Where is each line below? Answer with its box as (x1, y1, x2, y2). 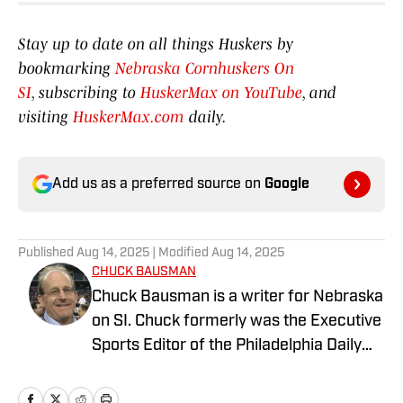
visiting (18, 108, 73, 127)
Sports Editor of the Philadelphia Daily (92, 337, 362, 355)
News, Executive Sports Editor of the (92, 362, 355, 380)
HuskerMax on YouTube (140, 84, 302, 103)
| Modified (149, 246, 211, 261)
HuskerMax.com (73, 108, 184, 127)
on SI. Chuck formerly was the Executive (92, 313, 381, 331)
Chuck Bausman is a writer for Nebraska (92, 289, 383, 307)
